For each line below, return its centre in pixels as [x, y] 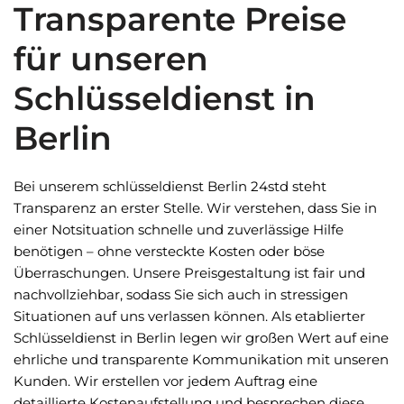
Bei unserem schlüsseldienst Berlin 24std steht [170, 186]
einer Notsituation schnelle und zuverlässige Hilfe [179, 230]
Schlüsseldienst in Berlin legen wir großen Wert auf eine [201, 338]
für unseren [111, 59]
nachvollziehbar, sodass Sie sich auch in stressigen [181, 294]
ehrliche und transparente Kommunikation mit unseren [201, 359]
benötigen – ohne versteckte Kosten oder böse [169, 251]
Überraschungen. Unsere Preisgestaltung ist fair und [189, 273]
